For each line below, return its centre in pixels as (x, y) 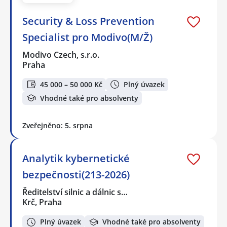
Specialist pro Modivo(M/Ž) (87, 37)
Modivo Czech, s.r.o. (61, 54)
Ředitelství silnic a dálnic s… (75, 192)
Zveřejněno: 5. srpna (58, 125)
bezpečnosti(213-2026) (76, 174)
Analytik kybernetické (76, 158)
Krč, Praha (42, 202)
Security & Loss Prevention (88, 21)
